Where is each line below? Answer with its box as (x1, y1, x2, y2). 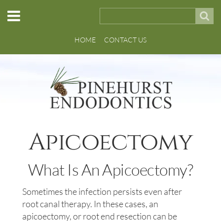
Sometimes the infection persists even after (22, 186, 182, 197)
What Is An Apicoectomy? (28, 160, 193, 179)
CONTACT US (104, 36, 147, 44)
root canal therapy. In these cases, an (22, 198, 158, 209)
